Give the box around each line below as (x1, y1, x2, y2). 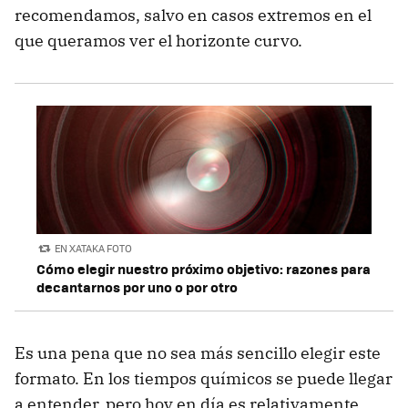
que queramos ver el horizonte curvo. (15, 30, 302, 52)
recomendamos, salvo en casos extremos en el (15, 5, 372, 26)
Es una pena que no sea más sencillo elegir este (15, 342, 381, 363)
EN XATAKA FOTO (55, 241, 133, 256)
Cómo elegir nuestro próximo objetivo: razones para (36, 258, 371, 279)
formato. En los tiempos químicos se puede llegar (15, 367, 393, 389)
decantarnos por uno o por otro (36, 276, 238, 297)
